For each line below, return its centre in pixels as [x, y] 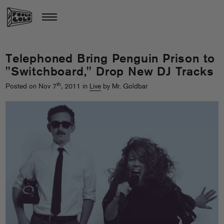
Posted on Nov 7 [31, 87]
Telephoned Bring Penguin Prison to [110, 59]
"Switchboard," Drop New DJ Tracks [110, 72]
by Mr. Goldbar [124, 87]
